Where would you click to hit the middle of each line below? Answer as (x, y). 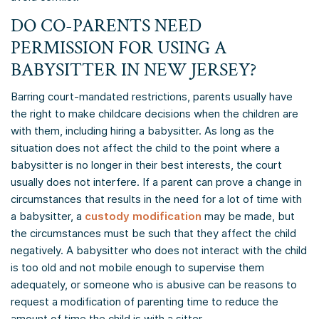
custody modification (143, 216)
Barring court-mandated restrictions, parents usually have (152, 97)
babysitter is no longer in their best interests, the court (146, 165)
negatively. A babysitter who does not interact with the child (159, 251)
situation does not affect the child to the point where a (145, 148)
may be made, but (250, 216)
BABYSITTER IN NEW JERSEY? (134, 70)
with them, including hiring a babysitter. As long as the (142, 131)
